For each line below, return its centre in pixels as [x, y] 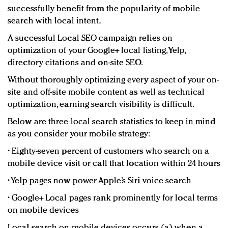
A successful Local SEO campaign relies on [90, 39]
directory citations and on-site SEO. [75, 63]
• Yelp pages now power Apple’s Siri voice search [99, 181]
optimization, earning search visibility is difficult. [101, 105]
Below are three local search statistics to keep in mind [112, 122]
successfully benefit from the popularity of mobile [104, 9]
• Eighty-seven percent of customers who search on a [109, 152]
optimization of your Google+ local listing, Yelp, [96, 51]
